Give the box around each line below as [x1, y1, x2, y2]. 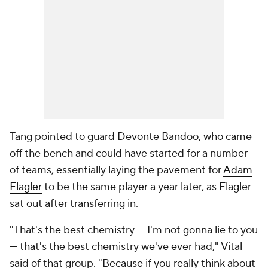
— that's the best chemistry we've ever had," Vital [10, 240, 242, 254]
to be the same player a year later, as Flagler [42, 180, 251, 194]
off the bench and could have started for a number [10, 147, 248, 160]
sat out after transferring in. [10, 197, 138, 211]
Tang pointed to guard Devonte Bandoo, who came [10, 130, 252, 144]
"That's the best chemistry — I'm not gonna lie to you [10, 223, 258, 237]
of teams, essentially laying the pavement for [10, 163, 223, 177]
